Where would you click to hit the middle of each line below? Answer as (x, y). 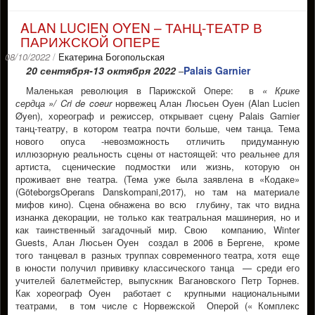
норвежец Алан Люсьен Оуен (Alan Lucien (206, 103)
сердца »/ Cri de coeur (64, 103)
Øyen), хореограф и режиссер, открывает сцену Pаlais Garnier (157, 116)
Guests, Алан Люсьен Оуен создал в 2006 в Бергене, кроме (157, 242)
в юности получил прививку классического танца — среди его (157, 268)
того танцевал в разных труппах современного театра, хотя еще (157, 255)
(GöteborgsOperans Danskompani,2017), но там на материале (157, 192)
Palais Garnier (217, 70)
